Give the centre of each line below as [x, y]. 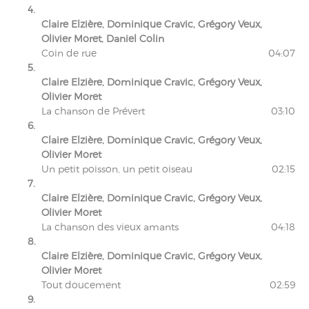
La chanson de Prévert [93, 110]
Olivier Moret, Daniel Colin [103, 38]
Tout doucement [81, 284]
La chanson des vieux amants [110, 226]
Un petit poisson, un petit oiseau [117, 168]
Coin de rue [69, 52]
